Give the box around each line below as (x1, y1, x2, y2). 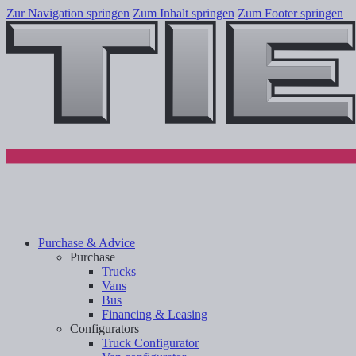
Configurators (70, 321, 139, 335)
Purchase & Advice (38, 235, 135, 250)
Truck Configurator (102, 335, 199, 350)
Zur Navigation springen (6, 6, 130, 20)
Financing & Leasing (102, 307, 207, 321)
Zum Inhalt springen (133, 6, 234, 20)
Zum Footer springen (238, 6, 343, 20)
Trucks (102, 264, 136, 278)
